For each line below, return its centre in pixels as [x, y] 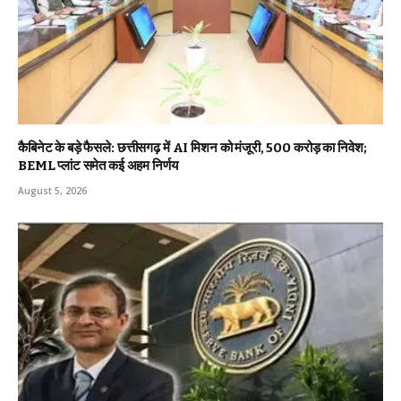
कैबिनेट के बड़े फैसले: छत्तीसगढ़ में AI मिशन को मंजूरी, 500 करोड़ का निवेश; [192, 148]
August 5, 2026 [52, 191]
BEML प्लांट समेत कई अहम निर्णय [98, 166]
